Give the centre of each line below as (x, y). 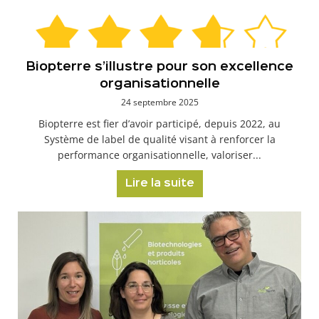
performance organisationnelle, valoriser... (159, 155)
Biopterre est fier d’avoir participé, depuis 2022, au (159, 124)
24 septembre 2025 (159, 102)
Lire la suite (159, 184)
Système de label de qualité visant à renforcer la (159, 139)
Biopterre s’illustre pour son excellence (159, 67)
